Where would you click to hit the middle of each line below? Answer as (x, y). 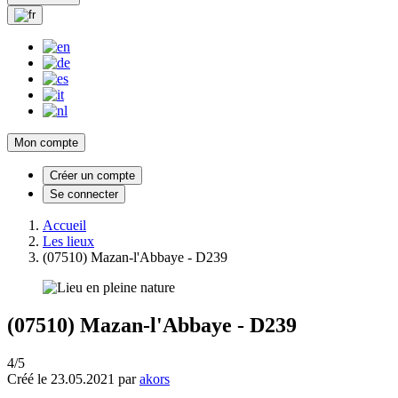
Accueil (64, 225)
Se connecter (84, 194)
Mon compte (46, 142)
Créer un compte (92, 175)
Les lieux (68, 241)
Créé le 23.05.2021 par (73, 378)
